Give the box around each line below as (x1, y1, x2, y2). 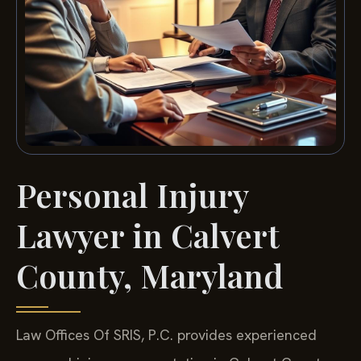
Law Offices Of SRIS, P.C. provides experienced (16, 326, 317, 345)
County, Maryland (16, 254, 283, 297)
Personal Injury (16, 173, 248, 217)
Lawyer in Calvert (16, 214, 280, 257)
